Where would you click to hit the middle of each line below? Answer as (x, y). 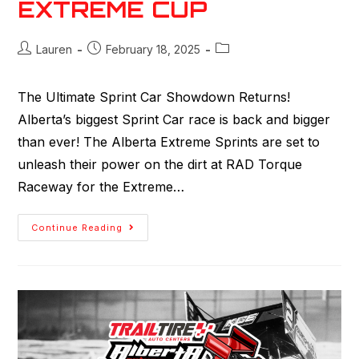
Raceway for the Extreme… (101, 186)
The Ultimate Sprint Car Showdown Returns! (154, 97)
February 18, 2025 (153, 49)
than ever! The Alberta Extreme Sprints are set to (169, 141)
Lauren (54, 49)
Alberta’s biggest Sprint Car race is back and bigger (174, 119)
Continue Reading (77, 227)
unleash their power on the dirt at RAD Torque (160, 164)
